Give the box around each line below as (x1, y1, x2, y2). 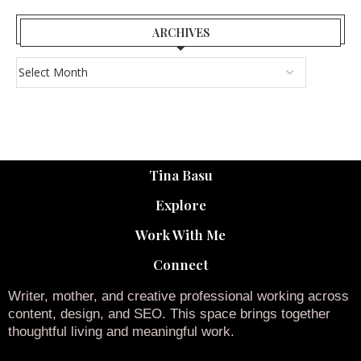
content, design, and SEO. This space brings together (8, 305, 330, 322)
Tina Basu (148, 165, 213, 184)
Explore (155, 195, 206, 214)
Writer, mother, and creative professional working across (8, 288, 349, 304)
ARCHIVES (151, 25, 210, 41)
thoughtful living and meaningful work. (8, 323, 234, 339)
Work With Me (135, 225, 226, 243)
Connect (152, 255, 209, 273)
